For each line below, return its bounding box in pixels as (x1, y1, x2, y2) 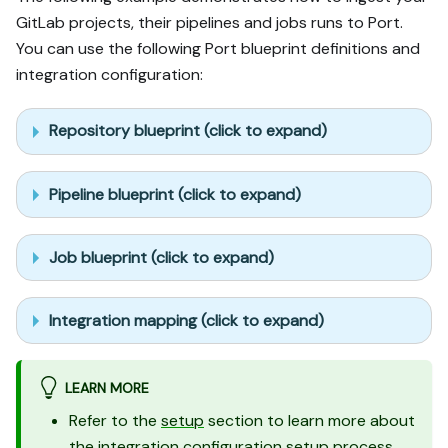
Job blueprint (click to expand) (49, 246, 274, 268)
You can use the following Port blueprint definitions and (16, 37, 420, 59)
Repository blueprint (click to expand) (49, 120, 327, 142)
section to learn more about (204, 409, 415, 431)
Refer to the (69, 409, 161, 431)
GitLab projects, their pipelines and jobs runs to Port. (16, 11, 403, 33)
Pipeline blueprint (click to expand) (49, 183, 301, 205)
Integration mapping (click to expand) (49, 309, 324, 331)
